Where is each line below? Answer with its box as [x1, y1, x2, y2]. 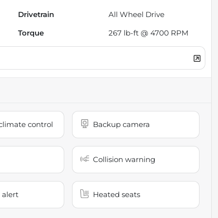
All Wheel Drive [109, 9, 165, 19]
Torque [18, 28, 44, 37]
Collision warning [93, 154, 156, 164]
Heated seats [93, 189, 141, 199]
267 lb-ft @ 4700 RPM [109, 28, 189, 37]
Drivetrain [18, 9, 54, 19]
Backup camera [93, 119, 150, 129]
